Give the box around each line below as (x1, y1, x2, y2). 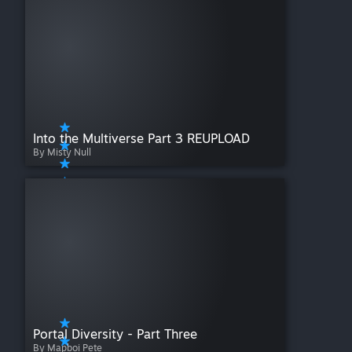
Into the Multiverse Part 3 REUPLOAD (33, 130, 250, 147)
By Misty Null (33, 146, 91, 159)
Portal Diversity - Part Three (33, 326, 197, 343)
